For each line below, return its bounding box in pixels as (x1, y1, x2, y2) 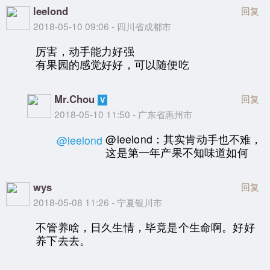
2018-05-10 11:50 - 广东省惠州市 (54, 107, 193, 121)
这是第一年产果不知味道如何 (105, 144, 248, 160)
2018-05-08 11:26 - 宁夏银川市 (33, 195, 162, 209)
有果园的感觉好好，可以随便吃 (36, 56, 189, 72)
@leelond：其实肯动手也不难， (105, 131, 262, 146)
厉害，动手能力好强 (36, 43, 134, 58)
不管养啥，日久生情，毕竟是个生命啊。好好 (36, 219, 255, 234)
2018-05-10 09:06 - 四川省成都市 (33, 19, 171, 33)
